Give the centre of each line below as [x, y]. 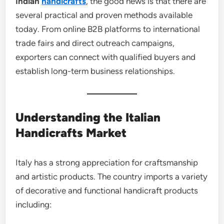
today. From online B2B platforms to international [108, 29]
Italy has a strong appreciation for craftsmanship [107, 162]
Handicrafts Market [71, 132]
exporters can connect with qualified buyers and [106, 57]
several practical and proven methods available [104, 15]
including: [34, 204]
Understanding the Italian [88, 117]
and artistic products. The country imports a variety [112, 176]
